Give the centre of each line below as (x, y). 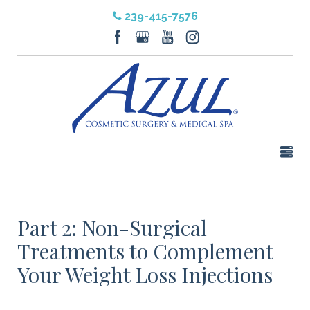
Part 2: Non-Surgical (112, 227)
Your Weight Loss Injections (145, 274)
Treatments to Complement (145, 251)
